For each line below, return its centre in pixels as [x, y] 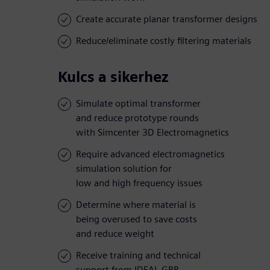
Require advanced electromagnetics [150, 154]
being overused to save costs [137, 219]
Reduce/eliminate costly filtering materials [164, 41]
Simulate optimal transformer [138, 104]
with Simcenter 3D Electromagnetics [152, 133]
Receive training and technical [138, 256]
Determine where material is [136, 205]
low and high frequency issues [139, 183]
